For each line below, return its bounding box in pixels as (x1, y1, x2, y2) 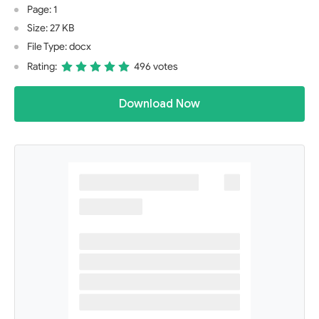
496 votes (134, 61, 178, 73)
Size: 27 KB (27, 22, 74, 34)
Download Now (119, 97, 200, 111)
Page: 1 (27, 4, 57, 16)
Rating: (27, 61, 57, 73)
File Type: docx (27, 41, 91, 53)
